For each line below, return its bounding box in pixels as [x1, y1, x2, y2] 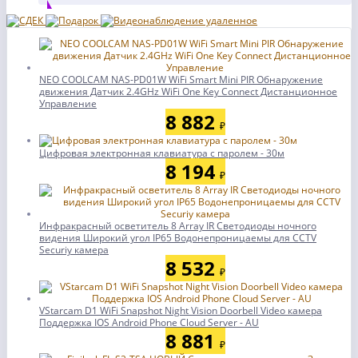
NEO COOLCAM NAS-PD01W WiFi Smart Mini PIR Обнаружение [39, 73, 323, 86]
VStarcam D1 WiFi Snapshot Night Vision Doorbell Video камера [39, 304, 322, 317]
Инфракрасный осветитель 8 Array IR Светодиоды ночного [39, 219, 316, 233]
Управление [39, 97, 97, 110]
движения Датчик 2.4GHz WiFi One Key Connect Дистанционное [39, 85, 337, 98]
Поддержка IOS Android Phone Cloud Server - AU [39, 316, 259, 329]
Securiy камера [39, 243, 109, 257]
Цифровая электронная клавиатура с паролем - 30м [39, 146, 284, 160]
